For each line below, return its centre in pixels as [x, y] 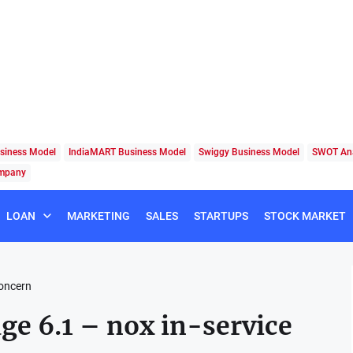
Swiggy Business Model [249, 152]
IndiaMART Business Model [127, 152]
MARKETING [98, 216]
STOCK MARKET [305, 216]
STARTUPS [221, 216]
